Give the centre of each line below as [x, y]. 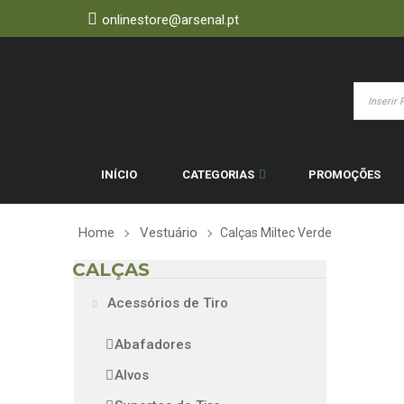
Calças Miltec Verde [276, 233]
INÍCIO [119, 174]
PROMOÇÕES [344, 174]
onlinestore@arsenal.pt [170, 20]
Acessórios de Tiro [166, 303]
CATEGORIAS [218, 174]
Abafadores [153, 344]
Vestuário [169, 233]
